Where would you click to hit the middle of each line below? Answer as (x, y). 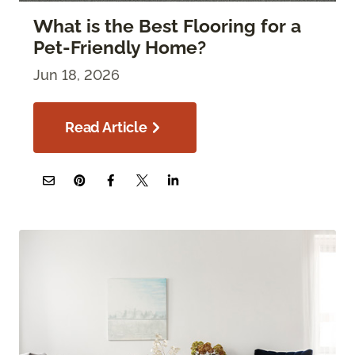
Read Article (106, 128)
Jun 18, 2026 (76, 75)
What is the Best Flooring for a (167, 27)
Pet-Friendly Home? (120, 48)
